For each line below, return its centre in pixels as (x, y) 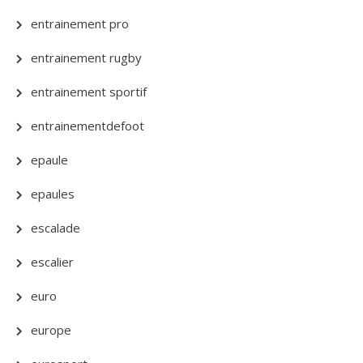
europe (51, 330)
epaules (53, 194)
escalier (52, 262)
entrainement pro (80, 23)
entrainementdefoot (88, 126)
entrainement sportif (89, 92)
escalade (56, 228)
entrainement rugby (86, 58)
